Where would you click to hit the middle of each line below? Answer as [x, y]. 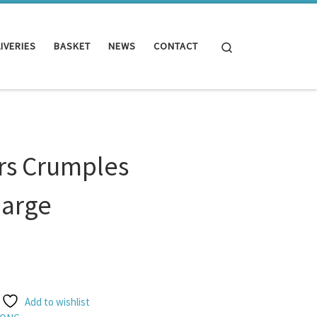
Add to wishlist [58, 302]
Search [249, 45]
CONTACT [176, 46]
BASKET [72, 46]
